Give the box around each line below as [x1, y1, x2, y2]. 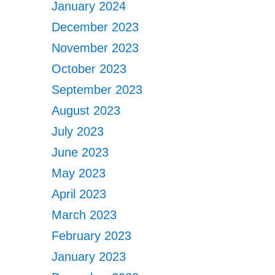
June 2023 [52, 145, 109, 159]
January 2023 [52, 250, 126, 263]
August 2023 [52, 104, 121, 117]
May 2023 [52, 166, 106, 180]
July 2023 [52, 125, 104, 138]
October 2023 [52, 62, 127, 76]
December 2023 [52, 20, 139, 34]
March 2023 [52, 208, 117, 222]
